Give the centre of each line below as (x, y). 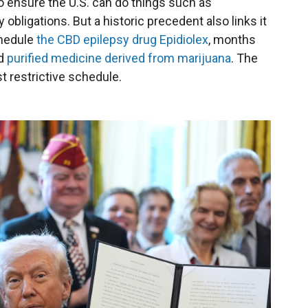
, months (232, 39)
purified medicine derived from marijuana (119, 58)
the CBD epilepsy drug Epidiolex (122, 39)
